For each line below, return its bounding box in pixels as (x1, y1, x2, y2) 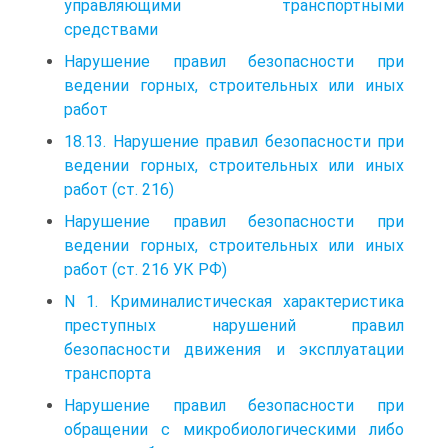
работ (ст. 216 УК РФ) (64, 259, 227, 279)
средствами (64, 19, 158, 39)
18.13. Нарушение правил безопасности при (64, 131, 404, 151)
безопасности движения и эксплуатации (64, 339, 404, 359)
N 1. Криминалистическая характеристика (64, 291, 404, 311)
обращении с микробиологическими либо (64, 419, 404, 439)
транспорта (64, 363, 151, 383)
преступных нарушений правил (64, 315, 404, 335)
